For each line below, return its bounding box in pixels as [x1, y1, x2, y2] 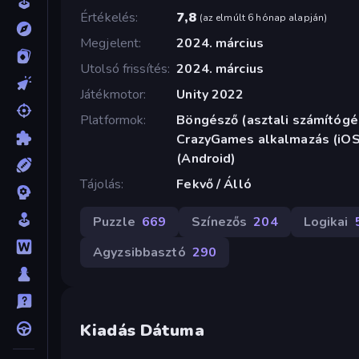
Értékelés [80, 8, 136, 26]
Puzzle [93, 212, 135, 231]
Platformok [80, 111, 144, 129]
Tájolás [80, 175, 121, 193]
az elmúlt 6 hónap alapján [202, 10, 325, 24]
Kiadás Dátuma [80, 320, 204, 342]
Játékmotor [80, 85, 144, 103]
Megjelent [80, 34, 139, 52]
